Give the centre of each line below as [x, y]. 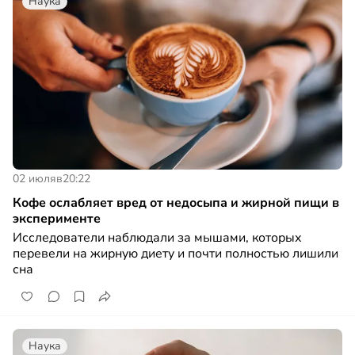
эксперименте [57, 219]
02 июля [34, 179]
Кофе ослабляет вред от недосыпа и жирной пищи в [176, 203]
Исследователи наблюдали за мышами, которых [157, 238]
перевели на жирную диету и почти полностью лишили [176, 254]
